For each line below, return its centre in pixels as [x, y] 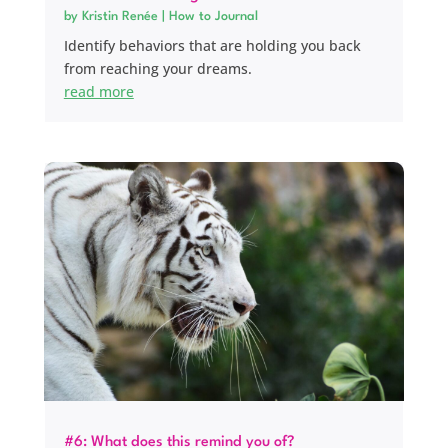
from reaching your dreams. [157, 69]
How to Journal [213, 17]
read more [98, 92]
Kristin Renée [119, 17]
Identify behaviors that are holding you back [212, 46]
